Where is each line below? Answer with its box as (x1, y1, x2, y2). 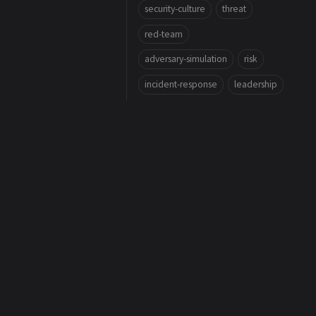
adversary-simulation (145, 53, 227, 66)
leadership (233, 78, 277, 90)
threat (221, 2, 246, 15)
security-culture (145, 2, 205, 15)
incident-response (145, 78, 217, 90)
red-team (145, 28, 183, 40)
